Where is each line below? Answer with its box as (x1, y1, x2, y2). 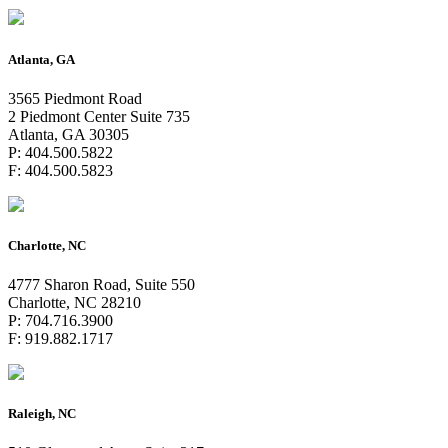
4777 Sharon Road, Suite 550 (8, 276, 195, 294)
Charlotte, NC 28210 (8, 294, 141, 312)
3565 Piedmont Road (8, 89, 142, 107)
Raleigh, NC (8, 406, 76, 422)
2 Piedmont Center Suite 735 (8, 107, 190, 125)
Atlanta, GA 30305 (8, 125, 129, 143)
